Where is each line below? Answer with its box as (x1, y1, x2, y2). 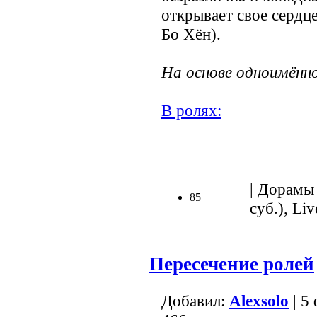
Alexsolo (229, 291, 289, 310)
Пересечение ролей (149, 253, 314, 275)
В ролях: (161, 100, 221, 120)
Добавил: (161, 291, 229, 310)
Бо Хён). (161, 24, 221, 43)
